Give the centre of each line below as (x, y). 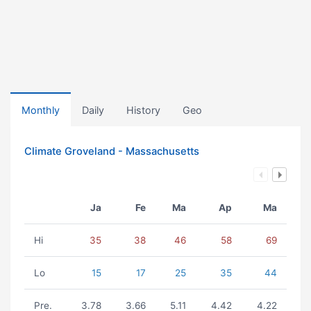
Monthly (41, 110)
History (143, 110)
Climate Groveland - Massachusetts (112, 151)
